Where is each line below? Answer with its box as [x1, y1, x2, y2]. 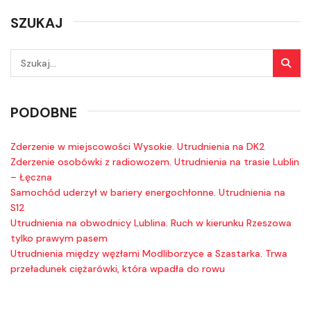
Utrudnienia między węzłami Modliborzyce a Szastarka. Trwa [10, 246, 287, 260]
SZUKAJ [10, 13, 62, 32]
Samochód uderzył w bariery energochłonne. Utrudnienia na [10, 185, 285, 199]
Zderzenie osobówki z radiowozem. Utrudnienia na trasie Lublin [10, 155, 299, 168]
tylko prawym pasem [10, 231, 108, 244]
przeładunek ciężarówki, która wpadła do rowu [10, 262, 225, 275]
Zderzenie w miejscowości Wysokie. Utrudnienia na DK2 [10, 140, 265, 153]
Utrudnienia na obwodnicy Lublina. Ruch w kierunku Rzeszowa [10, 216, 292, 229]
